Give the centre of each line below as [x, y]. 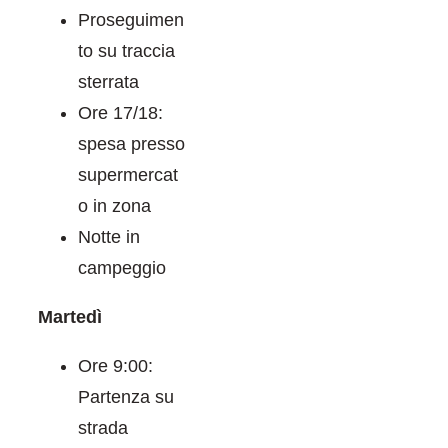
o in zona [114, 205]
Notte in [109, 236]
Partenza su [126, 396]
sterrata [108, 81]
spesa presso [131, 143]
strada [103, 427]
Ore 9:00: [115, 365]
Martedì [70, 316]
